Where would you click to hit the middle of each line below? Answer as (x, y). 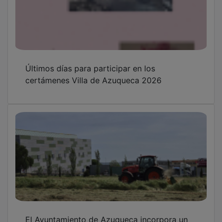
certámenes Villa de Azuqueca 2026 (93, 73)
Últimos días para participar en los (90, 61)
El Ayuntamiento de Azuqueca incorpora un (107, 212)
